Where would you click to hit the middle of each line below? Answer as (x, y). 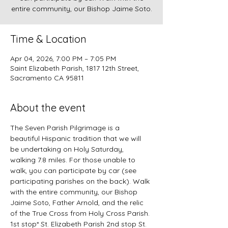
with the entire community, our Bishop (75, 192)
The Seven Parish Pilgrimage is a (66, 128)
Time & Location (48, 39)
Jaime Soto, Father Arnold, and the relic (78, 203)
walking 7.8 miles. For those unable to (74, 160)
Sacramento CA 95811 (47, 78)
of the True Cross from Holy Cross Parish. (81, 213)
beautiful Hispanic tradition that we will (77, 138)
